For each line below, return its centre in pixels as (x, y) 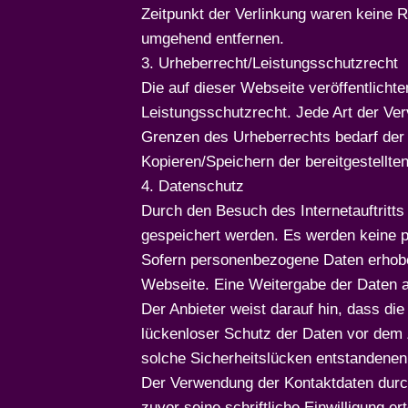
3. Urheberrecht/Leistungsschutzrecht (270, 63)
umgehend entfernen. (213, 39)
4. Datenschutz (193, 186)
